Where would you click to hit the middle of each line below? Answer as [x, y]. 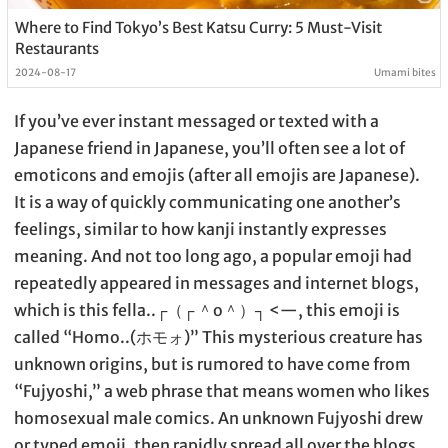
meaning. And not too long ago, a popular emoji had [213, 256]
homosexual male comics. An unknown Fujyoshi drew [218, 418]
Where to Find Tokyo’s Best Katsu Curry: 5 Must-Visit [198, 28]
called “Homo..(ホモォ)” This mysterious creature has [218, 337]
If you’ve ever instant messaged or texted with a [196, 121]
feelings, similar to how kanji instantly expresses [200, 229]
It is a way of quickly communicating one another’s [207, 202]
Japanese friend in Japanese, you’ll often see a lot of [209, 148]
